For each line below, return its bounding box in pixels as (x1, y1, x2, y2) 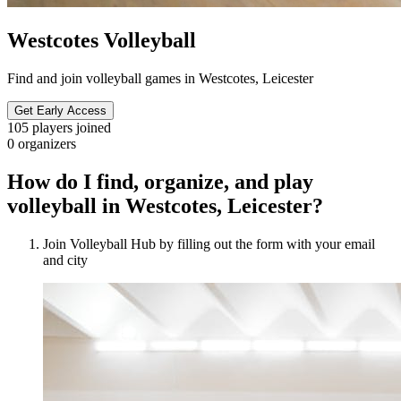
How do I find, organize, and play (7, 169, 313, 193)
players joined (32, 119, 111, 135)
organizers (18, 135, 76, 151)
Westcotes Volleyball (7, 28, 196, 52)
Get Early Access (14, 103, 107, 117)
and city (43, 252, 88, 268)
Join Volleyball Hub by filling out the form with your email (43, 235, 375, 252)
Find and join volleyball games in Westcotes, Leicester (7, 70, 313, 86)
